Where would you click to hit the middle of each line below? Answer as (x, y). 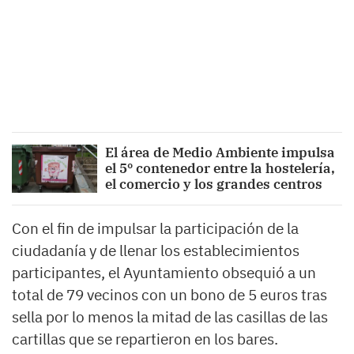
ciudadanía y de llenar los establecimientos (156, 250)
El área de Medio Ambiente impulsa (220, 153)
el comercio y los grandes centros (214, 185)
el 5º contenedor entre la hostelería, (220, 169)
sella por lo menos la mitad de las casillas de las (170, 316)
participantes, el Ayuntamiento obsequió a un (164, 272)
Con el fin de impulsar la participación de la (155, 228)
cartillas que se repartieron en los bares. (145, 339)
